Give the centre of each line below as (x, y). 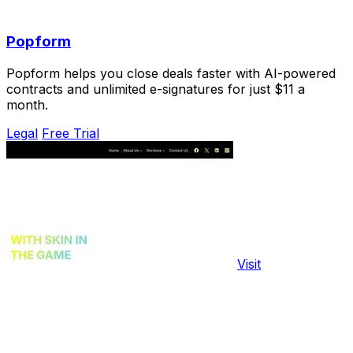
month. (27, 104)
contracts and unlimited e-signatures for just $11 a (156, 89)
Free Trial (71, 133)
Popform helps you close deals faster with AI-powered (171, 73)
